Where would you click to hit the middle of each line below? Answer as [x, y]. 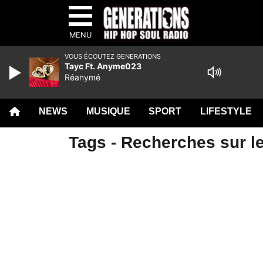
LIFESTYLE [226, 111]
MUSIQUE [108, 111]
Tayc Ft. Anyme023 [103, 66]
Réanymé [82, 77]
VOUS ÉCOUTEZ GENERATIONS [113, 56]
